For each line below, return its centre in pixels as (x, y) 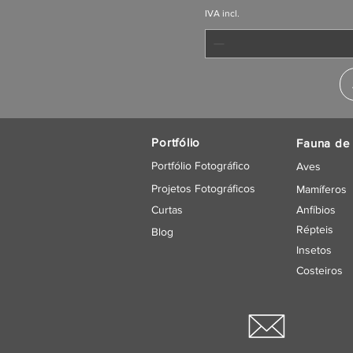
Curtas (167, 210)
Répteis (315, 230)
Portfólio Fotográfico (201, 166)
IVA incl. (222, 14)
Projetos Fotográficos (204, 189)
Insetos (314, 250)
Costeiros (320, 271)
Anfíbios (316, 210)
